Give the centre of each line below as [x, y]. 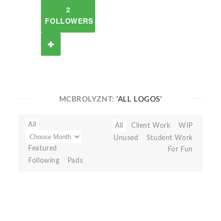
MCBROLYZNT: [88, 99]
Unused [126, 138]
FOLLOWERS [69, 21]
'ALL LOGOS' [139, 99]
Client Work [151, 126]
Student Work [169, 138]
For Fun [180, 149]
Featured [43, 148]
